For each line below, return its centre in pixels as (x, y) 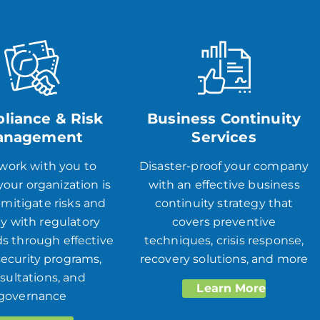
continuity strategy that (224, 203)
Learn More (229, 288)
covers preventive (224, 221)
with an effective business (224, 184)
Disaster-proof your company (224, 166)
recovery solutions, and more (224, 259)
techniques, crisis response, (224, 240)
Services (224, 137)
